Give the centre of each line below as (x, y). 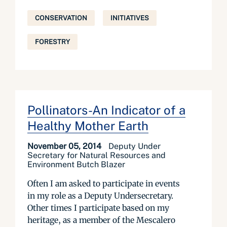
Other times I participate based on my (98, 208)
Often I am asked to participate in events (104, 183)
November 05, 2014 (65, 146)
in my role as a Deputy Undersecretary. (100, 196)
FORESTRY (52, 42)
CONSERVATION (61, 18)
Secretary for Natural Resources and (97, 155)
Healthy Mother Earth (88, 126)
